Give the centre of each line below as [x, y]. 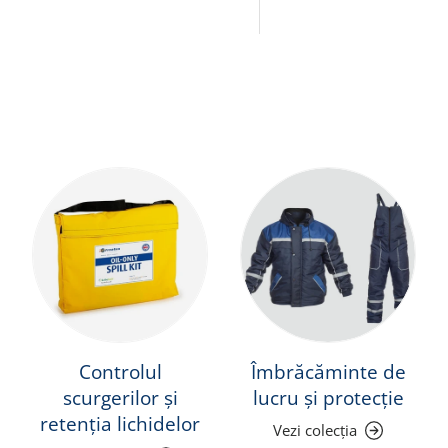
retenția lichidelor [120, 424]
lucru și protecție [328, 398]
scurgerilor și [120, 398]
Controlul [120, 372]
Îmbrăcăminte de [328, 372]
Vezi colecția [315, 430]
